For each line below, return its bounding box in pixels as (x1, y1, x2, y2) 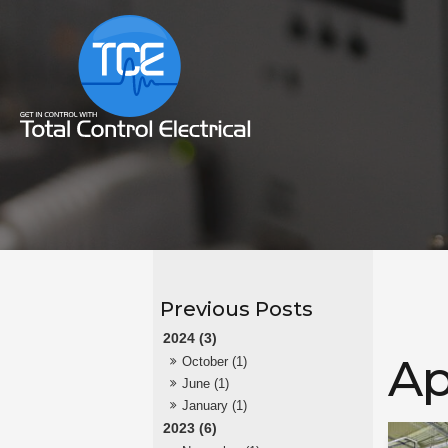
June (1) (181, 376, 229, 392)
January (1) (181, 398, 247, 414)
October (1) (181, 354, 247, 370)
